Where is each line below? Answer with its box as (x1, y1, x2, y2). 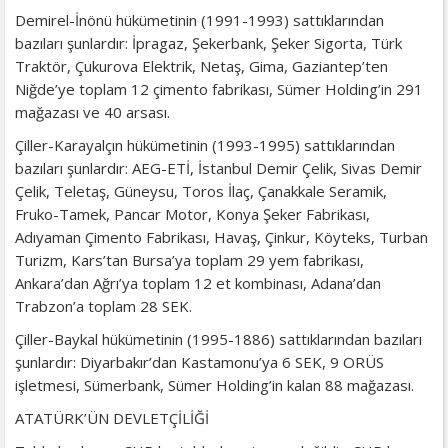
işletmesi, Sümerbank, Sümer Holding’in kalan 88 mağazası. (15, 374, 414, 395)
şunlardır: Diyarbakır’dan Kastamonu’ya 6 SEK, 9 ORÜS (15, 351, 384, 372)
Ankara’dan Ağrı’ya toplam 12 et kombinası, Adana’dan (15, 272, 381, 293)
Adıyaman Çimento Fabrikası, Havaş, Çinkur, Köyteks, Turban (15, 226, 428, 247)
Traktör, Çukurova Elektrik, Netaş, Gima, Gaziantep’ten (15, 55, 388, 76)
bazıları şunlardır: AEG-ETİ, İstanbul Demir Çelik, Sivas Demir (15, 157, 422, 178)
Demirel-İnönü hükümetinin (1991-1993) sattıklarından (15, 9, 384, 30)
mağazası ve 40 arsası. (15, 101, 170, 122)
